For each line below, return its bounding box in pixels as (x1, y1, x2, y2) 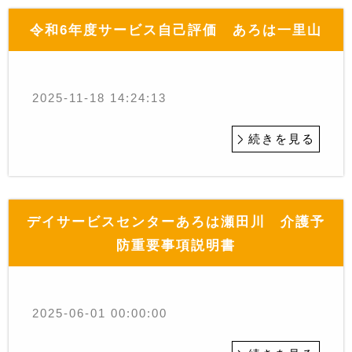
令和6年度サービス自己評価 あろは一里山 (30, 23, 322, 38)
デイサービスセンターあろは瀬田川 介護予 (27, 214, 325, 229)
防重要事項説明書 (116, 237, 236, 252)
